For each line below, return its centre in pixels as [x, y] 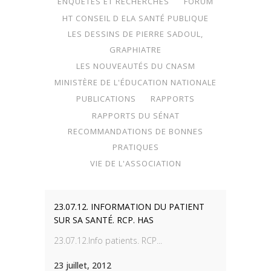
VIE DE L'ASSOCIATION [135, 163]
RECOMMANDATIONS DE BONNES [135, 131]
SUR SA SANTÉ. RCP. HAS [104, 220]
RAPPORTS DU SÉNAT [135, 115]
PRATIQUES [135, 147]
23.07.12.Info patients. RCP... [108, 240]
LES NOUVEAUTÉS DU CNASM [135, 66]
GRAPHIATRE [135, 49]
